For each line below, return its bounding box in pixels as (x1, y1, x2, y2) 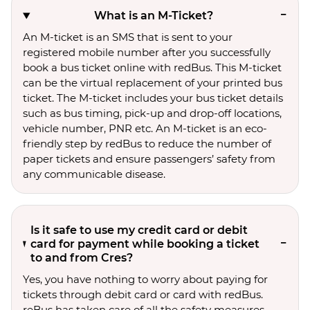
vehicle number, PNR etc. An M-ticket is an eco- (23, 122, 267, 135)
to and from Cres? (30, 251, 133, 264)
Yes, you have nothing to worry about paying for (23, 273, 268, 286)
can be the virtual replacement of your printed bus (23, 76, 282, 89)
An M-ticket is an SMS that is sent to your (23, 30, 232, 44)
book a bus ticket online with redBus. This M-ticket (23, 61, 282, 74)
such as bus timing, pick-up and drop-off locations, (23, 107, 282, 120)
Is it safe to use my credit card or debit (30, 224, 248, 237)
